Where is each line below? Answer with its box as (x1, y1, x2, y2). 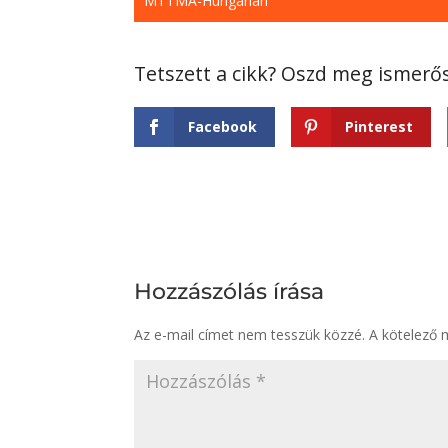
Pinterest (345, 117, 414, 136)
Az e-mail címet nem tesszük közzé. (134, 324, 366, 344)
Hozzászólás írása (134, 277, 325, 305)
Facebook (188, 117, 258, 136)
